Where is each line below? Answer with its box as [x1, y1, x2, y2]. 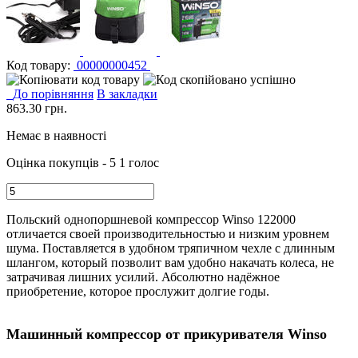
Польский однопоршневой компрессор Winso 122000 [6, 213, 296, 226]
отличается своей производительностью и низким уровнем [6, 227, 329, 241]
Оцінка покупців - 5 [6, 156, 119, 169]
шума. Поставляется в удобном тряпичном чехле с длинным [6, 241, 335, 255]
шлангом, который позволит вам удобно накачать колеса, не [6, 256, 334, 269]
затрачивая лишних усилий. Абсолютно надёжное [6, 270, 280, 284]
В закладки [97, 87, 157, 101]
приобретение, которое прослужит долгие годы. [6, 284, 272, 298]
